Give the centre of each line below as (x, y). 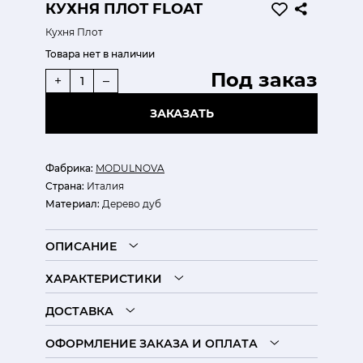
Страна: (65, 186)
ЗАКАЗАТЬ (181, 113)
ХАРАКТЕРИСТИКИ (104, 279)
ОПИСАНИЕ (81, 246)
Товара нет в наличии (100, 54)
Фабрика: (69, 168)
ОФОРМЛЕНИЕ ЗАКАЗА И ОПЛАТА (152, 344)
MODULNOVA (130, 168)
